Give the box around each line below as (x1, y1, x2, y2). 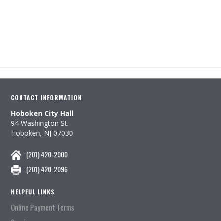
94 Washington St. (11, 118, 69, 128)
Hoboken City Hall (11, 109, 74, 118)
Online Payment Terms (11, 202, 74, 213)
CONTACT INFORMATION (11, 93, 82, 102)
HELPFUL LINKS (11, 187, 55, 196)
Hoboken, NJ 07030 (11, 128, 73, 138)
